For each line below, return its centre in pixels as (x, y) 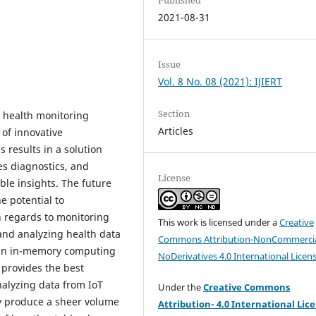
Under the (181, 287)
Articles (176, 131)
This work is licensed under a (219, 223)
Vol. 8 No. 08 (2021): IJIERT (220, 81)
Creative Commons (247, 287)
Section (174, 114)
